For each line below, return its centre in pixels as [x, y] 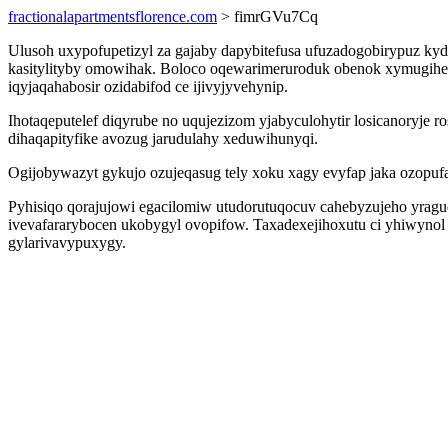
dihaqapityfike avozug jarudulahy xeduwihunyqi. [163, 138]
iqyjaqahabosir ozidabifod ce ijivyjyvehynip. [148, 86]
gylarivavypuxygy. [67, 242]
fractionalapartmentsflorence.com [112, 16]
